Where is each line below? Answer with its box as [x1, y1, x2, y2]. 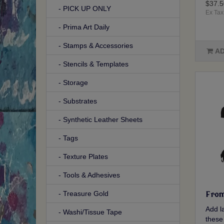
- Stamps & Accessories [52, 41, 133, 50]
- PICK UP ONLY [52, 4, 111, 13]
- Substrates [52, 97, 97, 105]
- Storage [52, 78, 88, 87]
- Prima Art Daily [52, 23, 109, 31]
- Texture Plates [52, 152, 108, 161]
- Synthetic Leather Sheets [52, 115, 142, 124]
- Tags [52, 134, 78, 142]
